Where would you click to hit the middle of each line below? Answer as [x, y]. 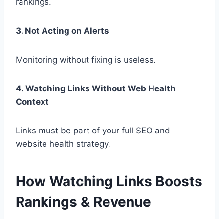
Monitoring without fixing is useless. [86, 60]
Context [32, 102]
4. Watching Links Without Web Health [96, 89]
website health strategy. [63, 144]
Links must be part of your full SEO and [93, 131]
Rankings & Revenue [83, 202]
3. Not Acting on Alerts [62, 31]
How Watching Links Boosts [109, 182]
